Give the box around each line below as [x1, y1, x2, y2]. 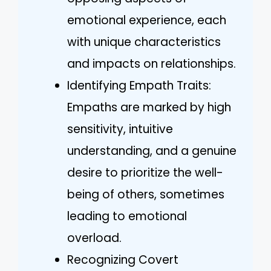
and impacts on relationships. [67, 55, 236, 72]
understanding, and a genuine [67, 142, 237, 159]
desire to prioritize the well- [67, 164, 223, 181]
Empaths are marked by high [67, 99, 231, 116]
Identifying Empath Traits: [67, 77, 211, 94]
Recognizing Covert [67, 251, 178, 268]
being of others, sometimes [67, 186, 224, 203]
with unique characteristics [67, 33, 221, 50]
